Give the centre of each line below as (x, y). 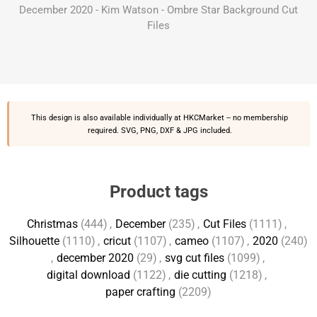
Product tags (158, 192)
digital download (88, 275)
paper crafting (140, 292)
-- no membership (256, 117)
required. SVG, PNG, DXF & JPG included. (160, 130)
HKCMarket (204, 117)
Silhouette (34, 241)
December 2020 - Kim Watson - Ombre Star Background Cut (158, 10)
